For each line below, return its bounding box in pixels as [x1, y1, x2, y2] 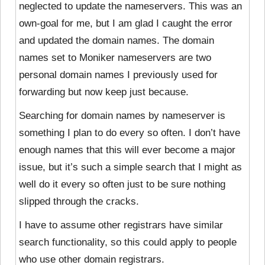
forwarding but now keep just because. [19, 86, 189, 98]
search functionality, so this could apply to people [19, 236, 237, 248]
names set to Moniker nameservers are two [19, 51, 211, 63]
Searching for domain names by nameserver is [19, 109, 225, 121]
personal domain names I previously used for [19, 69, 218, 80]
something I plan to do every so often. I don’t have [19, 127, 240, 138]
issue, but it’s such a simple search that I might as [19, 161, 242, 173]
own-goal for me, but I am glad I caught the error [19, 17, 232, 29]
